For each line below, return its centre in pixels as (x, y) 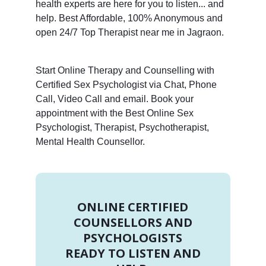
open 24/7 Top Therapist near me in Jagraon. (129, 32)
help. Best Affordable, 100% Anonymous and (129, 18)
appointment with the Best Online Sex (114, 113)
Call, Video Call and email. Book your (114, 99)
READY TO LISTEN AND (133, 253)
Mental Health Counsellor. (90, 141)
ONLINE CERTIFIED (133, 207)
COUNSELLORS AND (133, 222)
